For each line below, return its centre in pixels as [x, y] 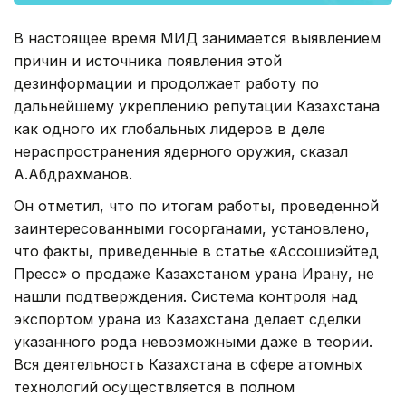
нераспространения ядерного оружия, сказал [181, 151]
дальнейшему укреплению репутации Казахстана [197, 106]
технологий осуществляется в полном [154, 387]
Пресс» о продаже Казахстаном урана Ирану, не [194, 273]
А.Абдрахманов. [73, 174]
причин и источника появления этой [148, 60]
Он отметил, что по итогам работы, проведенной [196, 205]
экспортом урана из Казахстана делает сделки [187, 319]
